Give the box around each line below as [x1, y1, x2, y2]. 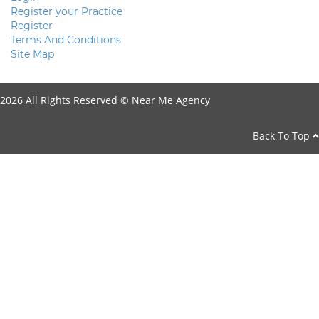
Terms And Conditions [11, 33, 121, 47]
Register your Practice [11, 5, 122, 19]
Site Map [11, 48, 54, 61]
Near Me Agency [132, 93, 210, 108]
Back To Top [253, 129, 313, 143]
